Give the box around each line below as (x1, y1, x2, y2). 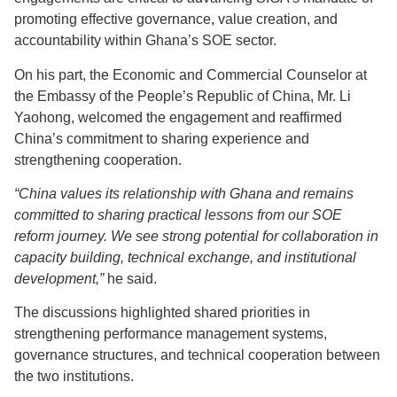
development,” (14, 270, 107, 286)
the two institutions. (14, 369, 134, 385)
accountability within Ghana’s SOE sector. (14, 33, 276, 49)
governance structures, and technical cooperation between (14, 347, 380, 363)
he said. (107, 270, 157, 286)
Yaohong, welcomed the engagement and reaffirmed (14, 109, 342, 125)
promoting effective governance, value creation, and (14, 12, 338, 27)
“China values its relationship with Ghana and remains (14, 185, 354, 201)
